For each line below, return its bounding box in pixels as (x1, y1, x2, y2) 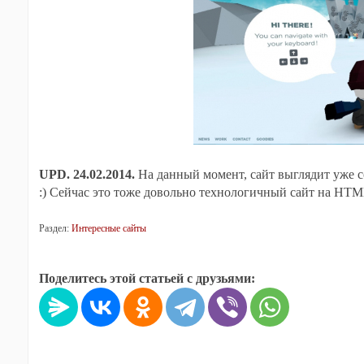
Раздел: (38, 223, 69, 234)
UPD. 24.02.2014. (38, 167, 135, 181)
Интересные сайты (71, 223, 146, 234)
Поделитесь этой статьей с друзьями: (38, 271, 255, 285)
